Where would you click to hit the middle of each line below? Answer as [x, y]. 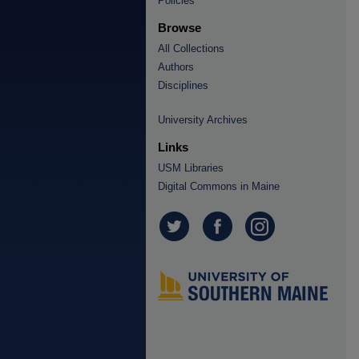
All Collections [191, 48]
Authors [176, 67]
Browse [179, 28]
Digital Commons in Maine [219, 186]
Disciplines [183, 85]
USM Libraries [191, 168]
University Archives [203, 120]
